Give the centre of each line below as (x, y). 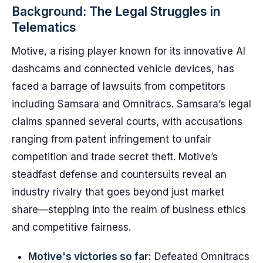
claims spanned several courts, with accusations (127, 122)
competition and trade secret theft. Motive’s (115, 157)
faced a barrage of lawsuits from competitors (119, 86)
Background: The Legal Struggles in (116, 11)
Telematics (44, 27)
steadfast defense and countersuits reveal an (119, 174)
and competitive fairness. (71, 227)
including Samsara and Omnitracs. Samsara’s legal (131, 104)
